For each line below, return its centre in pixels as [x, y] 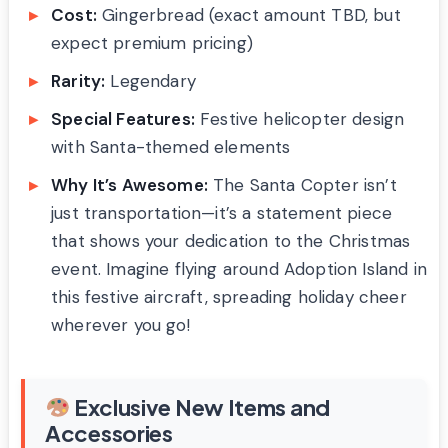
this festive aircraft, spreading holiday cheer [229, 296]
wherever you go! [120, 324]
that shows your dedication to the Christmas [231, 240]
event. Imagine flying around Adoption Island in [239, 268]
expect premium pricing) [152, 42]
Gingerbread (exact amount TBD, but [248, 14]
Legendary [150, 80]
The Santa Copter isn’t [302, 184]
